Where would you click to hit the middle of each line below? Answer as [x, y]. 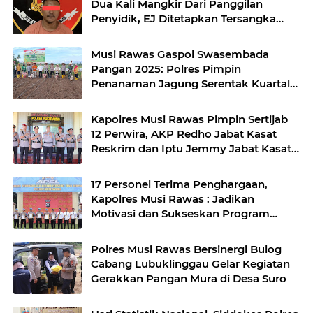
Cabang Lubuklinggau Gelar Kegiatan [190, 263]
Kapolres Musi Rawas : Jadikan [173, 198]
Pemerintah [122, 228]
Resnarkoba [123, 163]
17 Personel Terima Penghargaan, [179, 184]
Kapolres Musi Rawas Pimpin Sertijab [189, 119]
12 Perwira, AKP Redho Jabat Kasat [184, 133]
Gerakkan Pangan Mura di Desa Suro [189, 278]
